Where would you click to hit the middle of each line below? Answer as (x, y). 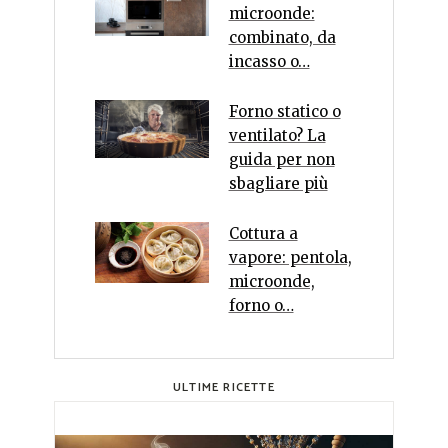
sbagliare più (278, 183)
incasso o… (269, 61)
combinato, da (282, 37)
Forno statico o (284, 111)
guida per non (281, 159)
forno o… (261, 305)
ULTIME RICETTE (224, 387)
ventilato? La (277, 135)
